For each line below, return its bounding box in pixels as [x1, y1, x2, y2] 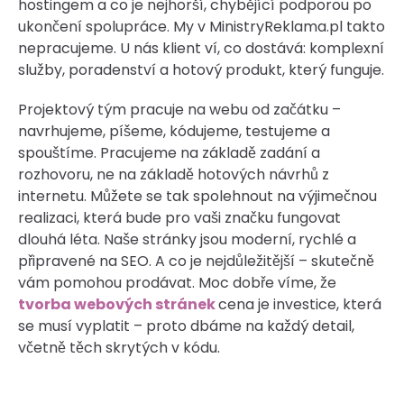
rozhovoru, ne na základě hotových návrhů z [18, 163, 329, 185]
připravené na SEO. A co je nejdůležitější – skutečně [18, 250, 374, 271]
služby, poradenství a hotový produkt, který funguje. [18, 59, 384, 80]
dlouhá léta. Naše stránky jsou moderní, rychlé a [18, 228, 356, 250]
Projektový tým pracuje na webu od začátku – [18, 98, 341, 120]
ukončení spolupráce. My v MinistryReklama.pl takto [18, 15, 385, 37]
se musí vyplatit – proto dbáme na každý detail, [18, 315, 354, 336]
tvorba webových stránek [18, 293, 218, 315]
